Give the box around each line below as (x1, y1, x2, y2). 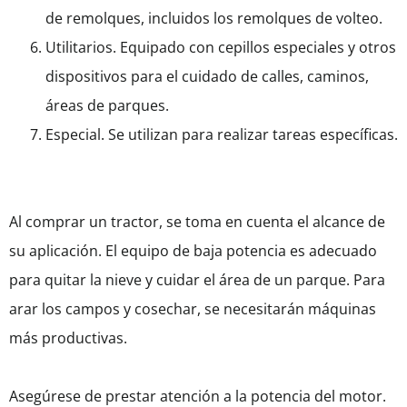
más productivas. (9, 328, 127, 349)
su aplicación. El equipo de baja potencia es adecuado (9, 241, 377, 262)
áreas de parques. (45, 95, 169, 116)
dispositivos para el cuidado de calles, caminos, (45, 66, 369, 87)
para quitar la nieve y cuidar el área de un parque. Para (9, 270, 385, 291)
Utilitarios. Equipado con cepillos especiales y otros (45, 37, 396, 58)
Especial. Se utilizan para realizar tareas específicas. (45, 124, 398, 145)
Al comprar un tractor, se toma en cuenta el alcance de (9, 212, 385, 233)
